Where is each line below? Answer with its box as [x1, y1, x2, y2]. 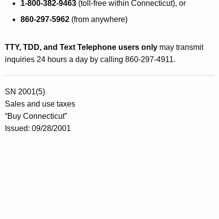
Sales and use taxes [5, 99, 75, 108]
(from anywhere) [69, 15, 128, 23]
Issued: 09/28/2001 [5, 124, 71, 132]
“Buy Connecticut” [5, 111, 67, 120]
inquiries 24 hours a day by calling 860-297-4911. [5, 55, 175, 64]
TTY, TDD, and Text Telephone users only [5, 43, 157, 51]
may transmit [157, 43, 203, 51]
